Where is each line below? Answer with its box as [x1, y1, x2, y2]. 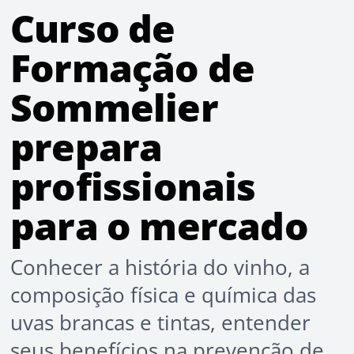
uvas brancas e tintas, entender [10, 308, 311, 337]
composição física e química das [10, 281, 316, 309]
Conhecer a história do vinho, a [10, 253, 310, 281]
